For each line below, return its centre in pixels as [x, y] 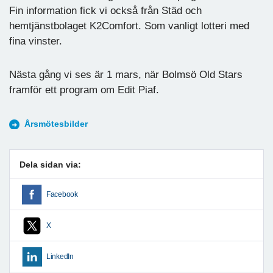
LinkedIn [60, 256]
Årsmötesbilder [56, 124]
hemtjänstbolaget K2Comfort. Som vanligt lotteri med [129, 26]
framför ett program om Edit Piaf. [84, 90]
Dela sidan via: [50, 164]
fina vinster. [36, 41]
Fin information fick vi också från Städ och [105, 10]
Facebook [62, 194]
